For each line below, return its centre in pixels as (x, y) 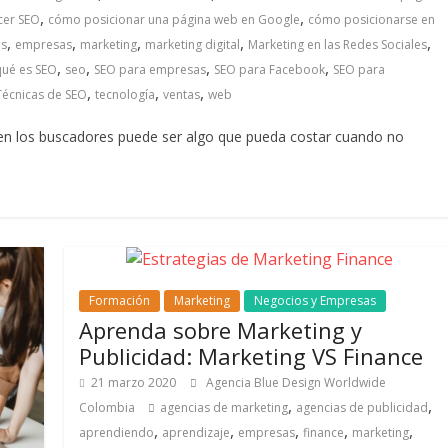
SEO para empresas (150, 69)
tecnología (125, 94)
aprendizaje (196, 432)
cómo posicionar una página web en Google (174, 19)
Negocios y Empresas (315, 300)
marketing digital (192, 44)
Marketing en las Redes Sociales (337, 44)
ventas (181, 94)
